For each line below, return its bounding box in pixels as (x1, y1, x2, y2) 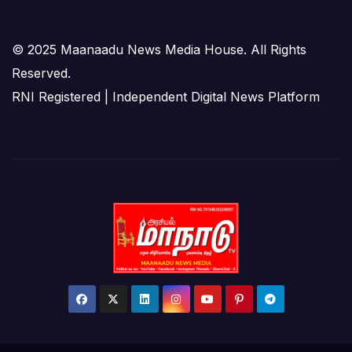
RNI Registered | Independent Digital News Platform (12, 88, 320, 104)
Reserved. (12, 64, 71, 81)
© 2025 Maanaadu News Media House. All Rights (12, 41, 306, 57)
